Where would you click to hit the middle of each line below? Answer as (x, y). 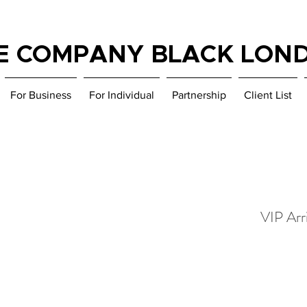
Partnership (199, 95)
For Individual (122, 95)
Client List (268, 95)
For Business (41, 95)
